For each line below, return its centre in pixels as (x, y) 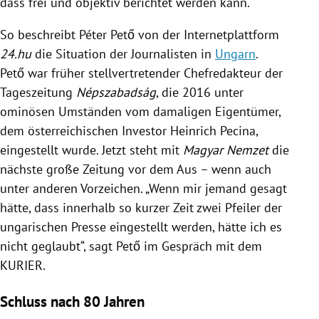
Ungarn (235, 53)
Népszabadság (116, 92)
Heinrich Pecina (213, 130)
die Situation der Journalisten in (123, 53)
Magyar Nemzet (226, 150)
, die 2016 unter (200, 92)
